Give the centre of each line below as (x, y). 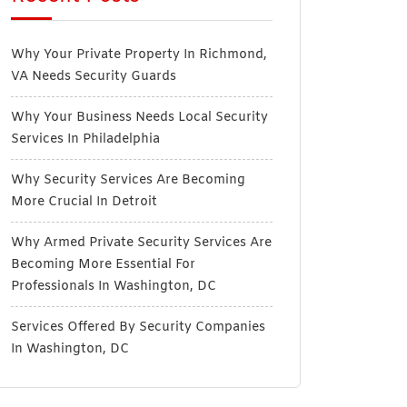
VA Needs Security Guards (94, 77)
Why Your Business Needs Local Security (139, 118)
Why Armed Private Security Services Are (141, 243)
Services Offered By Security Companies (138, 328)
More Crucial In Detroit (84, 202)
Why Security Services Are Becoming (128, 180)
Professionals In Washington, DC (114, 287)
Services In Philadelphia (85, 139)
